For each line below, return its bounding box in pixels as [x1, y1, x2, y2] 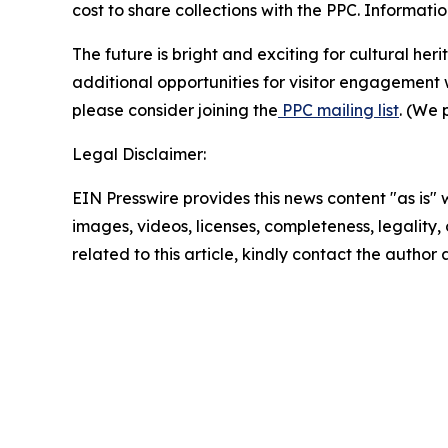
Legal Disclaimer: [72, 143, 206, 164]
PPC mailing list [282, 99, 399, 120]
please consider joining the [72, 99, 278, 120]
